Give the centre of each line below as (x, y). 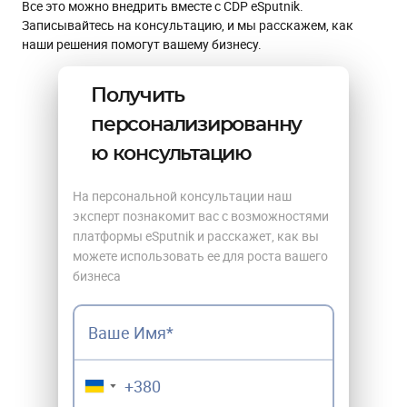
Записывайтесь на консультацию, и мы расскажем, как (188, 25)
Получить (138, 95)
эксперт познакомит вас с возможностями (201, 215)
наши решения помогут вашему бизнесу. (142, 44)
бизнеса (97, 275)
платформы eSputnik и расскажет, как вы (196, 235)
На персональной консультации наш (182, 195)
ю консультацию (172, 153)
